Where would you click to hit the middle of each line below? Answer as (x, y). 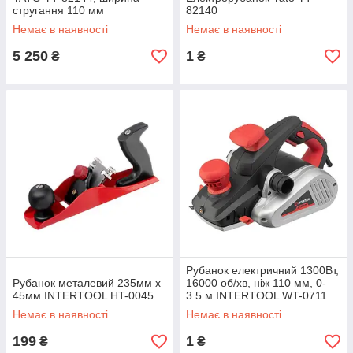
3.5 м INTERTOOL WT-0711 (256, 296)
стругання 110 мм (58, 11)
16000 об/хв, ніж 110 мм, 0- (256, 283)
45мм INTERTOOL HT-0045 (83, 296)
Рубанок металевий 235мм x (87, 283)
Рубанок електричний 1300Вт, (262, 271)
